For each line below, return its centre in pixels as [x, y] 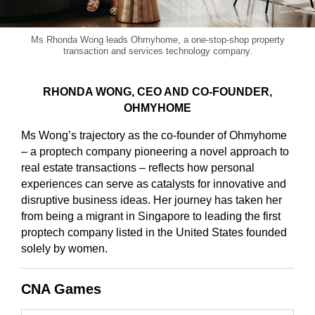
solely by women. [64, 248]
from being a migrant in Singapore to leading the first [151, 216]
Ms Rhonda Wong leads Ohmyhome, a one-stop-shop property [157, 39]
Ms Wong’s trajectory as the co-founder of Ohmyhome [154, 135]
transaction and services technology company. [157, 51]
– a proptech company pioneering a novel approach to [155, 151]
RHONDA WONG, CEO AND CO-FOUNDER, [157, 91]
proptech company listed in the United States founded [154, 232]
